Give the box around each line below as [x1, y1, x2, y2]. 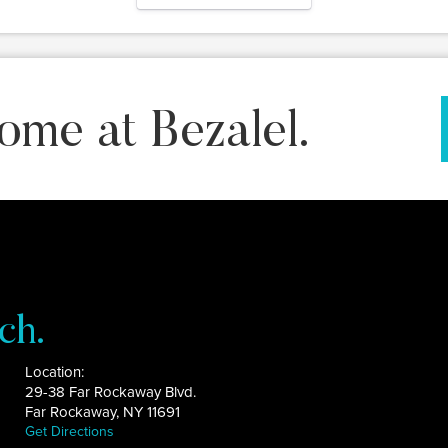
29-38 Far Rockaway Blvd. [25, 383, 197, 401]
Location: [25, 363, 85, 381]
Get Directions [25, 423, 115, 440]
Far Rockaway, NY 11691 [25, 403, 181, 421]
